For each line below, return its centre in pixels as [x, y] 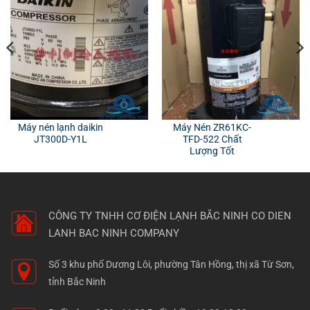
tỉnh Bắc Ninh [77, 282]
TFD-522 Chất [212, 139]
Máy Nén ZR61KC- [212, 127]
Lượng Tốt [212, 151]
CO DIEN [271, 216]
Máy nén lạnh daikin [61, 127]
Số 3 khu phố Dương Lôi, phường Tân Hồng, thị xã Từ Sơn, [171, 265]
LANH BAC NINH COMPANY [114, 234]
